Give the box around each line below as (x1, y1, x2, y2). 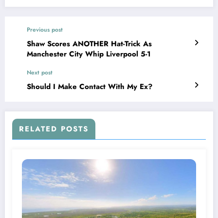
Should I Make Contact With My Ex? (27, 81, 152, 92)
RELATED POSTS (19, 123, 89, 134)
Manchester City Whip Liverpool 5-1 (27, 48, 151, 59)
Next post (27, 68, 53, 77)
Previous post (27, 25, 63, 34)
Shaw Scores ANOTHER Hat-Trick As (27, 38, 152, 49)
